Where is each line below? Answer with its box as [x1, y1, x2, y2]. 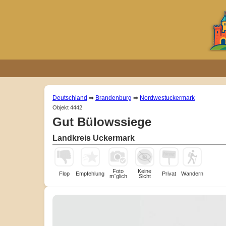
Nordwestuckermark [140, 94, 195, 101]
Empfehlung [76, 170, 104, 177]
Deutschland [52, 94, 87, 101]
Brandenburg [95, 94, 132, 101]
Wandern [181, 170, 203, 177]
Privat [162, 170, 176, 177]
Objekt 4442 [52, 104, 82, 110]
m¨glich [109, 173, 127, 179]
